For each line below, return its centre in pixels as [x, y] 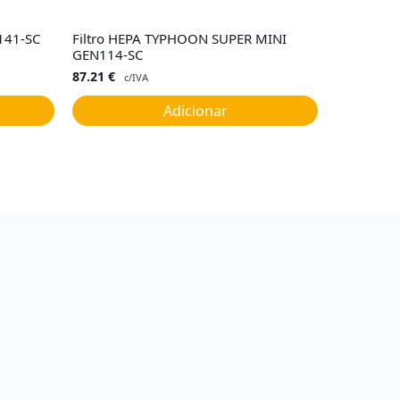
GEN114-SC [108, 55]
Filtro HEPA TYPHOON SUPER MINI [179, 39]
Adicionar [195, 111]
